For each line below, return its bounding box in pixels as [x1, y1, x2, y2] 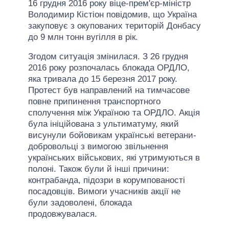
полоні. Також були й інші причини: [28, 164, 169, 174]
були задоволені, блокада [28, 197, 132, 208]
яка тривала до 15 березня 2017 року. [28, 74, 177, 84]
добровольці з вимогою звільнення [28, 141, 168, 151]
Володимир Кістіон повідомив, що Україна [28, 9, 197, 19]
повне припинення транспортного [28, 96, 161, 106]
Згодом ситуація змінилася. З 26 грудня [28, 51, 188, 61]
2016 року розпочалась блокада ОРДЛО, [28, 62, 190, 73]
